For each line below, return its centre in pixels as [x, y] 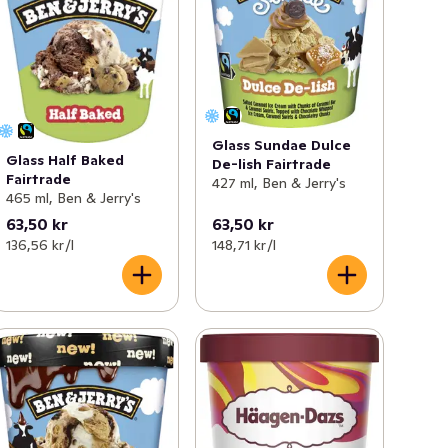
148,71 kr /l [243, 244]
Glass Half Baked [65, 159]
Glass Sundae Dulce [281, 144]
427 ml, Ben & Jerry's [278, 182]
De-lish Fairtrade [271, 163]
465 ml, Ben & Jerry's [74, 197]
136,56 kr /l [40, 244]
